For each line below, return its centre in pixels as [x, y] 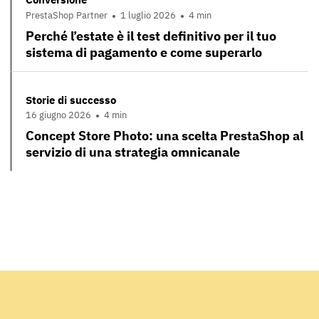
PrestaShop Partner [67, 15]
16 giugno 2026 [58, 115]
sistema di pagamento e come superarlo [144, 52]
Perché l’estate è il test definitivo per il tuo [151, 36]
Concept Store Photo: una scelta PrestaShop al [164, 136]
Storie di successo [71, 100]
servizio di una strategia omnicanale [133, 152]
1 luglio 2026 [148, 15]
